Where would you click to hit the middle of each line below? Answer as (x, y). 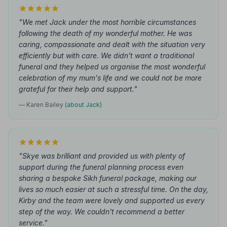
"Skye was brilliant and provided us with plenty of (102, 156)
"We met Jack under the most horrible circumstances (107, 22)
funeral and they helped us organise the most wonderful (112, 67)
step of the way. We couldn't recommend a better (102, 212)
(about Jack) (83, 105)
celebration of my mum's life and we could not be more (110, 78)
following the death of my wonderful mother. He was (105, 33)
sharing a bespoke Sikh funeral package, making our (108, 178)
